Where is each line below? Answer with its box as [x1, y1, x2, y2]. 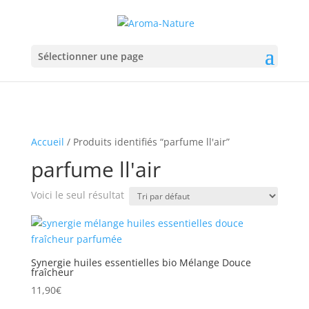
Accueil [30, 135, 64, 148]
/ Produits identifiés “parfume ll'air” [63, 135, 230, 148]
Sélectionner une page [37, 49, 143, 63]
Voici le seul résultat [30, 188, 124, 201]
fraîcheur [30, 266, 74, 279]
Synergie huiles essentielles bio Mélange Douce [30, 256, 251, 269]
